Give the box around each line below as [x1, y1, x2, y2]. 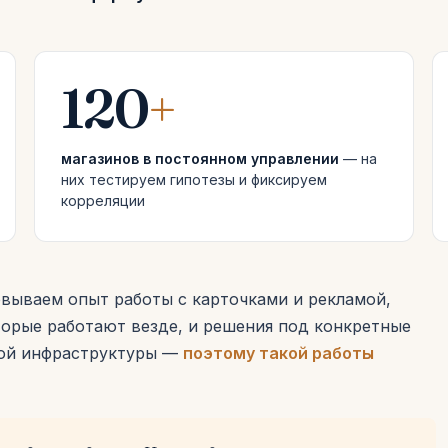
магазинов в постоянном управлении [61, 150, 339, 167]
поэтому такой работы [183, 343, 374, 363]
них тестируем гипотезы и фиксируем [61, 171, 327, 188]
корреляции [61, 192, 145, 209]
